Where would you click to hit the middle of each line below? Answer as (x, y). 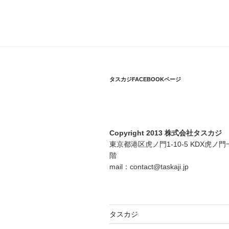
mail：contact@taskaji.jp (149, 167)
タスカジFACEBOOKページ (145, 79)
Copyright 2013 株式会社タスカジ (166, 133)
